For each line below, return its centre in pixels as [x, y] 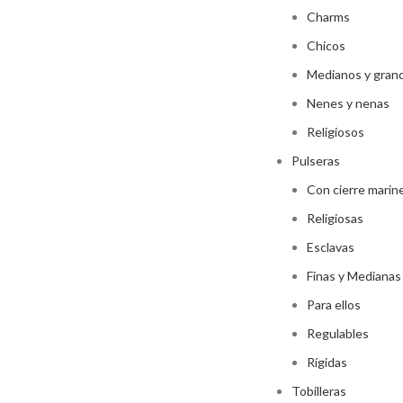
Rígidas [327, 362]
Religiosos [336, 132]
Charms [328, 17]
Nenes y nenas [348, 103]
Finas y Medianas [354, 276]
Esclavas [331, 247]
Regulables [338, 333]
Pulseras [316, 161]
